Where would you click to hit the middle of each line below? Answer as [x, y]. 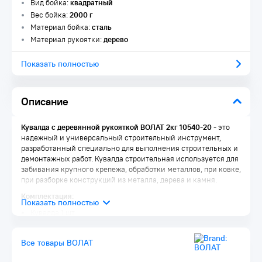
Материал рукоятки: [67, 39]
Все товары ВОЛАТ [57, 243]
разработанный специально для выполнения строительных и [130, 148]
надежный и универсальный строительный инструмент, [121, 138]
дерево [116, 39]
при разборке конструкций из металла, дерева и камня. [119, 180]
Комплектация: [47, 196]
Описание [45, 101]
